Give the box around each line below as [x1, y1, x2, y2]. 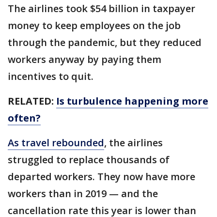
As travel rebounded [8, 136, 104, 150]
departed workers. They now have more [8, 170, 195, 184]
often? [8, 111, 41, 125]
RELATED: [8, 94, 56, 108]
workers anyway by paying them [8, 53, 161, 66]
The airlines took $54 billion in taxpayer [8, 2, 195, 15]
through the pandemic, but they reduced [8, 36, 201, 49]
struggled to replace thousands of [8, 153, 170, 167]
